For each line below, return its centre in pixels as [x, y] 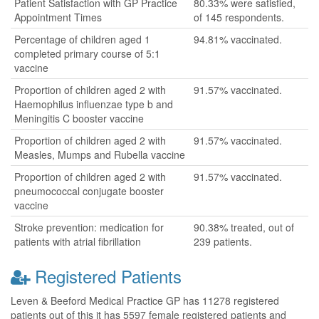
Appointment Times [58, 17]
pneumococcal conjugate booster [89, 191]
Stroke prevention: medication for [89, 227]
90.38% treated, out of [244, 227]
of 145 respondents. [239, 17]
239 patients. [223, 241]
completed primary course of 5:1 [87, 53]
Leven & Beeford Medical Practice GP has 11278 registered [145, 300]
